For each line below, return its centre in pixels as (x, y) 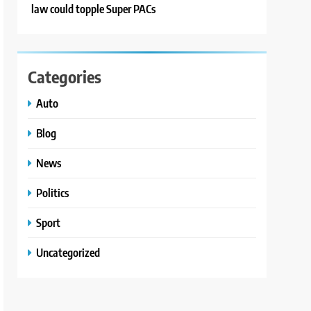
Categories (65, 77)
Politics (53, 193)
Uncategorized (68, 253)
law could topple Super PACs (94, 9)
